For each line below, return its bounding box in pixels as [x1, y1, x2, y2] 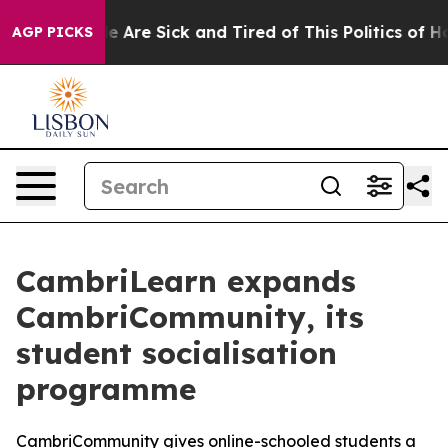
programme [16, 370, 196, 408]
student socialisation [16, 334, 337, 372]
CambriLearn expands [16, 262, 356, 300]
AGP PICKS [12, 23, 93, 41]
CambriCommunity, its [16, 298, 364, 336]
